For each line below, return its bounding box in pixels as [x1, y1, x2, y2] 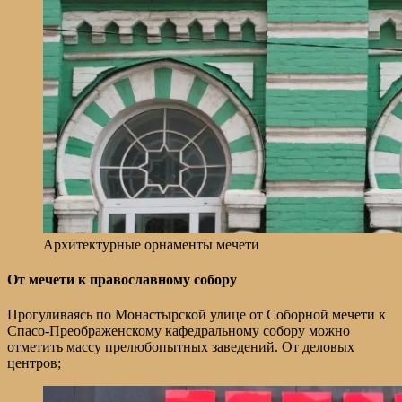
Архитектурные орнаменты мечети [43, 236, 259, 252]
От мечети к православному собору [7, 271, 237, 287]
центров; [7, 355, 61, 371]
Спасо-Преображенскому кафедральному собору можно [7, 323, 350, 339]
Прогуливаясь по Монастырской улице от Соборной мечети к [7, 307, 386, 323]
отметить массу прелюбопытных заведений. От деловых [7, 339, 354, 355]
